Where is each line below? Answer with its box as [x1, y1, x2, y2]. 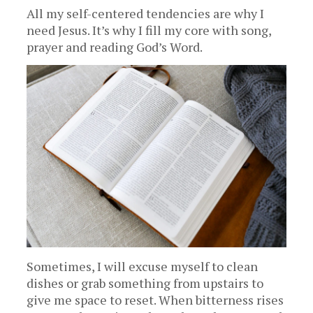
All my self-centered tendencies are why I [27, 4, 265, 22]
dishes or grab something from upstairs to [27, 274, 264, 291]
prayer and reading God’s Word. [27, 38, 203, 55]
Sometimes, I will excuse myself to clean [27, 257, 259, 275]
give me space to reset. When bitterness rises [27, 291, 284, 308]
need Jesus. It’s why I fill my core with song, [27, 21, 272, 38]
